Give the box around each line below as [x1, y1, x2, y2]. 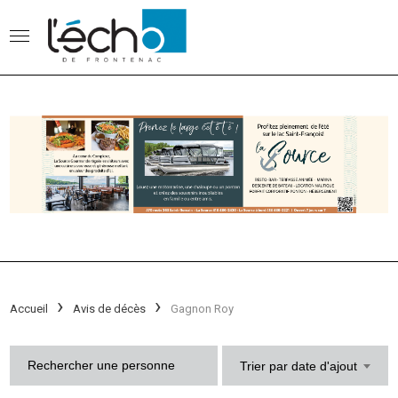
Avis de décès [73, 301, 147, 315]
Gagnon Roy [171, 301, 235, 315]
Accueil [10, 301, 49, 315]
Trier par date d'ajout [239, 358, 357, 373]
